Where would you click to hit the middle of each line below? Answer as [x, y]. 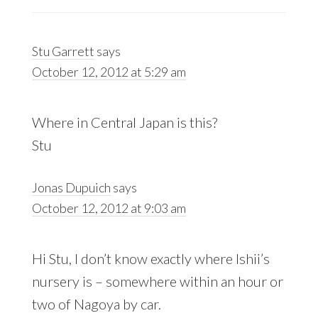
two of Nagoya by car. [96, 304]
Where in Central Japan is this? [124, 122]
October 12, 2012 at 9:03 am [109, 208]
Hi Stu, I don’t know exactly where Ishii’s [150, 259]
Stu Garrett [63, 51]
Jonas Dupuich [71, 188]
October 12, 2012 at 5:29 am [109, 72]
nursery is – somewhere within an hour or [157, 281]
